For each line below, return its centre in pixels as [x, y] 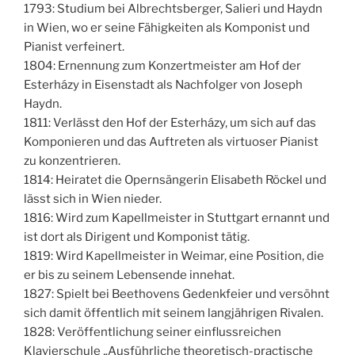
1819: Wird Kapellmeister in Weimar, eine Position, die [174, 256]
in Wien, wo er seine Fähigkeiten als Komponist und [167, 27]
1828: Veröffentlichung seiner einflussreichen [153, 332]
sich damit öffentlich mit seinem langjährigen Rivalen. [174, 313]
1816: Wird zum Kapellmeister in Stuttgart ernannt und [177, 218]
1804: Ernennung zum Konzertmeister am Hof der [162, 65]
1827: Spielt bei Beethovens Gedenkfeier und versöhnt [177, 294]
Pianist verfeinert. [74, 46]
